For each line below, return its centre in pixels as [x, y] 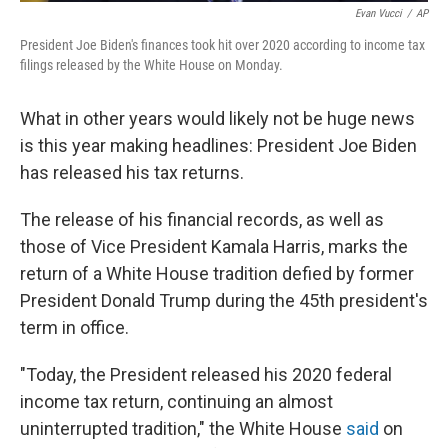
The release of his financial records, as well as [202, 219]
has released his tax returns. [132, 172]
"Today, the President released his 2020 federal [206, 374]
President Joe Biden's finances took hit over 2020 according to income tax [222, 44]
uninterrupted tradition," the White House [183, 428]
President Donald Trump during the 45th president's [224, 300]
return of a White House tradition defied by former [217, 273]
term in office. [74, 327]
